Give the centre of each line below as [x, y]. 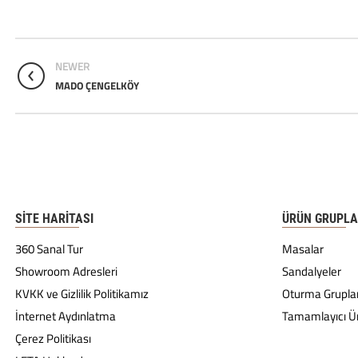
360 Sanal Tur [49, 249]
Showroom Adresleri [66, 271]
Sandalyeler [312, 271]
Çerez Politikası [53, 338]
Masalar [303, 249]
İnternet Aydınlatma [66, 316]
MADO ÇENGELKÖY [97, 86]
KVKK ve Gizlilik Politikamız [82, 294]
